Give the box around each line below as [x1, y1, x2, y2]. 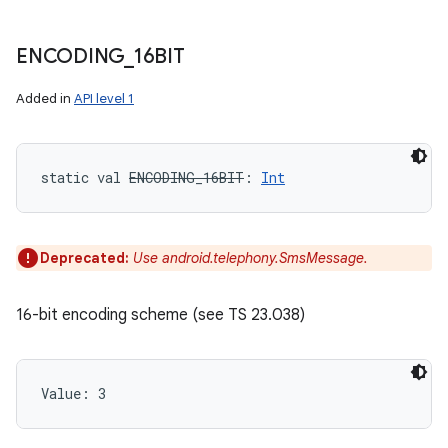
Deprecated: [40, 249, 133, 267]
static [41, 168, 89, 187]
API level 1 [74, 90, 134, 107]
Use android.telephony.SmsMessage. [133, 249, 368, 267]
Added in [16, 90, 74, 107]
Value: [41, 384, 98, 403]
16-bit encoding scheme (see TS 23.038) [16, 305, 305, 325]
